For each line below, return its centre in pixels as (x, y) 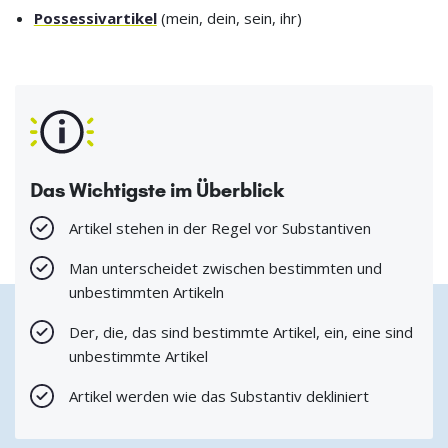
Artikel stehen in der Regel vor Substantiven (220, 227)
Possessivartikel (95, 17)
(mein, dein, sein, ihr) (229, 17)
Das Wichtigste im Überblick (157, 189)
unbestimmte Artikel (138, 355)
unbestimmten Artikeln (146, 291)
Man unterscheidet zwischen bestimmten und (225, 267)
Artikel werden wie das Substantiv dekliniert (219, 395)
